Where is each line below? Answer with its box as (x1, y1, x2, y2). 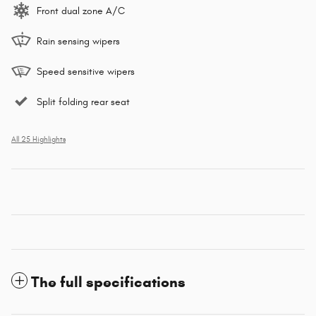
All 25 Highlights (11, 135, 66, 144)
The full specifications (31, 272, 186, 291)
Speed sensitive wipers (37, 65, 135, 78)
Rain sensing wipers (37, 35, 120, 47)
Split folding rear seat (37, 95, 130, 108)
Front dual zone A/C (37, 4, 125, 17)
